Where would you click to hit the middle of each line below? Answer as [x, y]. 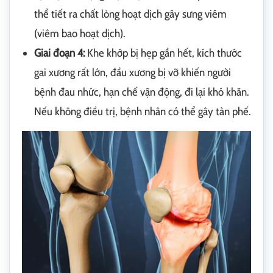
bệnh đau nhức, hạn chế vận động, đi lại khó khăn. [141, 92]
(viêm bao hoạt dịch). [80, 34]
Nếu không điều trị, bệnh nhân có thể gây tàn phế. [142, 112]
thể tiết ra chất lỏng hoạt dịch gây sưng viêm [130, 14]
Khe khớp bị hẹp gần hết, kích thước [163, 53]
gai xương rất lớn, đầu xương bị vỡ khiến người [133, 73]
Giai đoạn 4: [59, 53]
